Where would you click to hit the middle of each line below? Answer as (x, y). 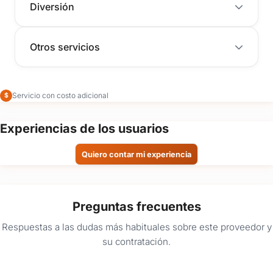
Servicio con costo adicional (60, 96)
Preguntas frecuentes (136, 207)
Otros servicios (65, 47)
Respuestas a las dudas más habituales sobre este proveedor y (136, 227)
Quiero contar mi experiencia (136, 154)
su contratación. (136, 241)
